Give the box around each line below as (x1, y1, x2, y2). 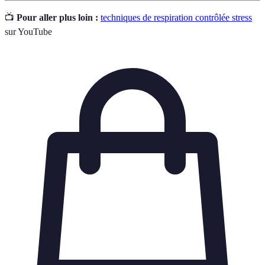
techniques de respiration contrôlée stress (101, 12, 252, 23)
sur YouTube (5, 27, 52, 37)
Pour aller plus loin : (17, 12, 98, 23)
